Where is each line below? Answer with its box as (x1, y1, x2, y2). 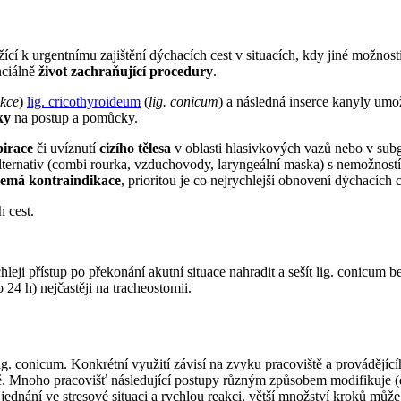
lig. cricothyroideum (27, 93, 141, 109)
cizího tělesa (99, 140, 171, 156)
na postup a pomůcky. (11, 109, 138, 125)
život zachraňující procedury (38, 63, 213, 79)
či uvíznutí (33, 140, 99, 156)
